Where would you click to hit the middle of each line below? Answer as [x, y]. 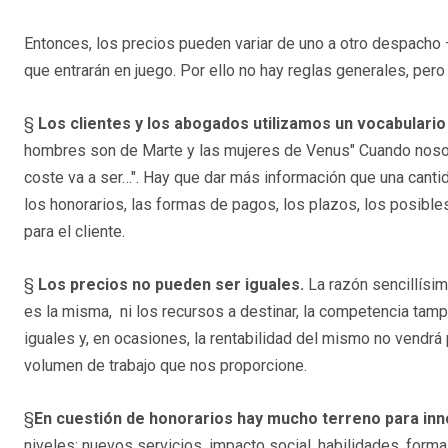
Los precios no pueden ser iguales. [173, 285]
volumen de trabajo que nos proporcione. [165, 366]
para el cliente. [74, 232]
